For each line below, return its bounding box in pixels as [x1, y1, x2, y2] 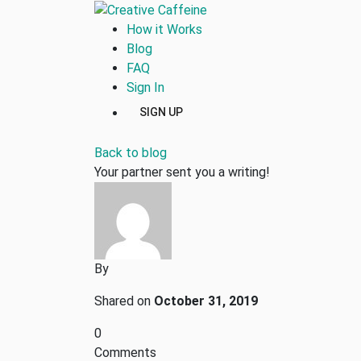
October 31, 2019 [154, 293, 258, 309]
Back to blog [94, 144, 167, 160]
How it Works [127, 21, 202, 37]
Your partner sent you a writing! [94, 164, 270, 180]
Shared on [94, 293, 154, 309]
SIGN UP [139, 105, 183, 118]
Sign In [127, 79, 164, 95]
